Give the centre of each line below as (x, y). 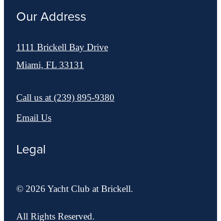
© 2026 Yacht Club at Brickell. (75, 189)
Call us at (34, 98)
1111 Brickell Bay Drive (62, 47)
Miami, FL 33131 (50, 65)
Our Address (51, 17)
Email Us (34, 118)
